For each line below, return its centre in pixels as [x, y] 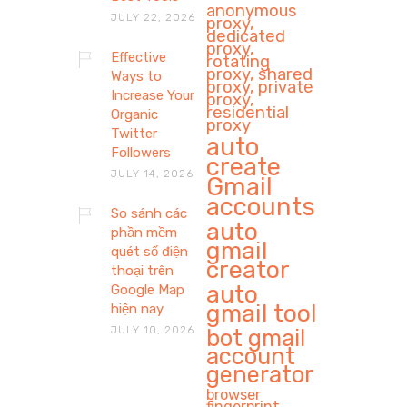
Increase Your [152, 96]
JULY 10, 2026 [152, 330]
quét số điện [149, 252]
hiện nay [137, 309]
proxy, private [260, 88]
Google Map [147, 290]
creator [248, 270]
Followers [140, 153]
